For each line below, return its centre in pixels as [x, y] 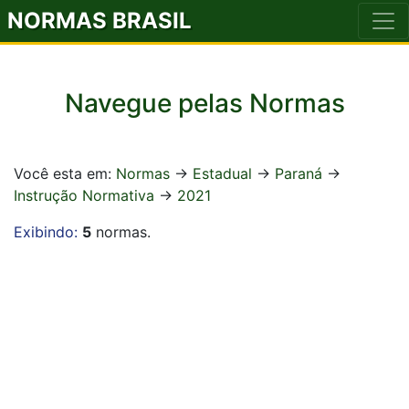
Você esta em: [65, 173]
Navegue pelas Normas [204, 103]
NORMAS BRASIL [100, 21]
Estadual [222, 173]
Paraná [299, 173]
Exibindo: [46, 232]
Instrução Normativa [84, 195]
